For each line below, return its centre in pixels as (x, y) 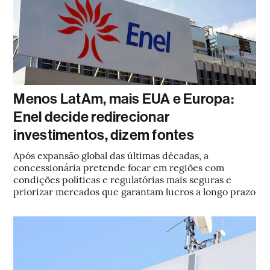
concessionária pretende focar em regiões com (119, 167)
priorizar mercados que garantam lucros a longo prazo (135, 191)
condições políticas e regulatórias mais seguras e (123, 179)
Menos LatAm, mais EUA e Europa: (124, 99)
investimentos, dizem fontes (104, 135)
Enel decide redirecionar (92, 117)
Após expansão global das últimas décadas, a (111, 155)
